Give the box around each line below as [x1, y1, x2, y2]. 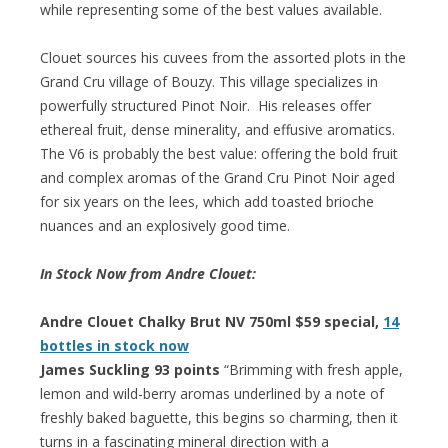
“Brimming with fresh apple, [220, 359, 403, 379]
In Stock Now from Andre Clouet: [40, 263, 256, 283]
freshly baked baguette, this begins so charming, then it [40, 407, 398, 427]
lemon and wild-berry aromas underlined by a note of [40, 383, 384, 403]
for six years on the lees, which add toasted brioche [40, 191, 374, 211]
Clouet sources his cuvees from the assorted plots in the [40, 47, 406, 67]
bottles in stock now [40, 335, 189, 355]
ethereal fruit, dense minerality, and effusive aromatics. [40, 119, 395, 139]
